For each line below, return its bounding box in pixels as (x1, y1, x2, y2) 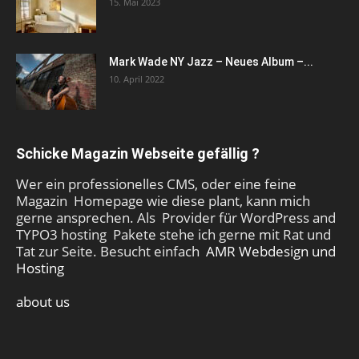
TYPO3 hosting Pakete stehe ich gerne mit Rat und (16, 225, 331, 244)
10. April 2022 (109, 73, 164, 86)
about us (16, 292, 70, 312)
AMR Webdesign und (206, 242, 336, 261)
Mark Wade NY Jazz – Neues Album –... (109, 55, 313, 69)
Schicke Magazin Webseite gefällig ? (16, 145, 260, 163)
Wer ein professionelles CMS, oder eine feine (16, 175, 296, 194)
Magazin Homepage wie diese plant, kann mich (16, 192, 310, 211)
